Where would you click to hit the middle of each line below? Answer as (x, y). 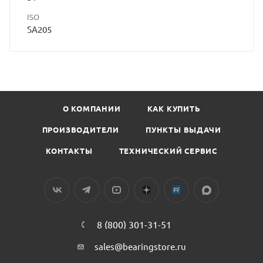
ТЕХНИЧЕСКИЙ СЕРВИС (168, 151)
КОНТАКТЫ (69, 151)
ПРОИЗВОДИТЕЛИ (80, 129)
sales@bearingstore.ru (140, 246)
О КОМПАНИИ (92, 108)
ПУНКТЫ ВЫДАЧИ (183, 129)
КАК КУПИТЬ (174, 108)
